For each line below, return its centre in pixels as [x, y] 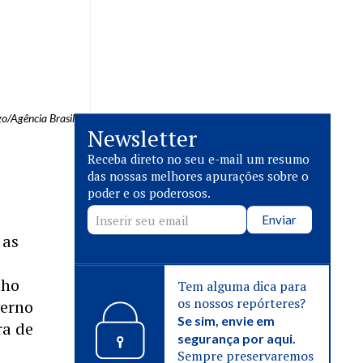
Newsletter [142, 139]
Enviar [280, 220]
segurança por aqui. [237, 339]
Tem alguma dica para [242, 286]
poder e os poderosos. [149, 193]
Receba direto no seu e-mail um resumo [199, 159]
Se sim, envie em [226, 321]
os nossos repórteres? [242, 303]
